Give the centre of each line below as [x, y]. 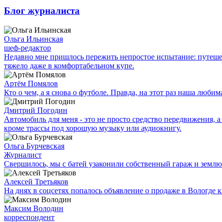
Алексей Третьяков [36, 181]
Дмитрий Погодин [36, 110]
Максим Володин [34, 208]
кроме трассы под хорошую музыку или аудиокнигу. [93, 128]
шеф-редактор [28, 48]
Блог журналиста [42, 10]
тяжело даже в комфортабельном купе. [69, 65]
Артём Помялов [31, 83]
